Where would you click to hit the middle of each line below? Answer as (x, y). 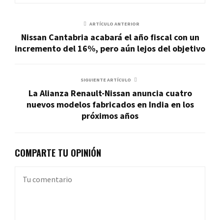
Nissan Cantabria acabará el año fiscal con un (110, 37)
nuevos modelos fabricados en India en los (110, 104)
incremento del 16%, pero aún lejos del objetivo (110, 48)
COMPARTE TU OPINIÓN (58, 152)
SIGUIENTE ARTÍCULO (106, 80)
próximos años (110, 115)
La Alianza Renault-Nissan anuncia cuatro (110, 93)
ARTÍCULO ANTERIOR (114, 24)
